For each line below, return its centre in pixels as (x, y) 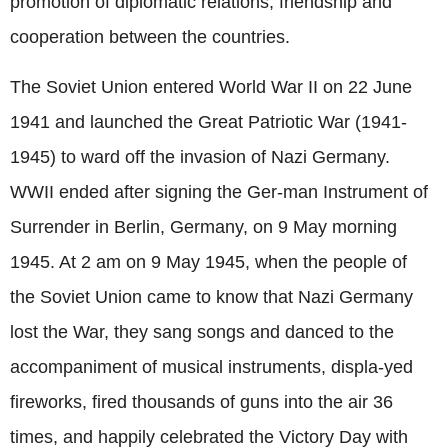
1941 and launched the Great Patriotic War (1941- (208, 121)
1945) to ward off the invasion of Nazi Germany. (200, 156)
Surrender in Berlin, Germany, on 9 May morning (203, 226)
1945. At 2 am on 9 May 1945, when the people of (208, 261)
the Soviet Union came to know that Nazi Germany (211, 296)
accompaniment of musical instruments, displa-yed (211, 366)
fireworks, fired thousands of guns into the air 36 (201, 401)
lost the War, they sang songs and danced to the (202, 331)
